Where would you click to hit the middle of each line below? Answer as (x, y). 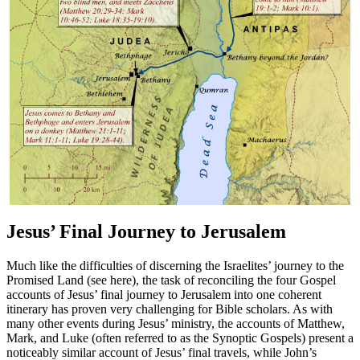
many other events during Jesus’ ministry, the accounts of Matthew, (176, 323)
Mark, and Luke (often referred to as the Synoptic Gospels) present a (180, 337)
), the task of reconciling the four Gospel (234, 280)
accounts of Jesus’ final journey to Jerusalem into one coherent (164, 294)
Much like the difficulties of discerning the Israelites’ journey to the (175, 265)
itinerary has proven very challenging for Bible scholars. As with (170, 309)
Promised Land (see (58, 280)
